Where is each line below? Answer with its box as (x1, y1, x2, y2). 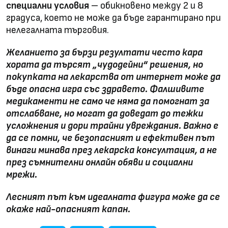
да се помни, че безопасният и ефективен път (6, 132, 215, 144)
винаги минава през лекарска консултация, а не (6, 144, 217, 156)
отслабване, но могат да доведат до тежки (6, 107, 203, 120)
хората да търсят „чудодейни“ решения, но (6, 59, 203, 71)
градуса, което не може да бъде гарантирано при (6, 12, 221, 24)
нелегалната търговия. (6, 24, 109, 36)
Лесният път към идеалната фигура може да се (6, 191, 220, 203)
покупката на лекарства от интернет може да (6, 71, 220, 83)
